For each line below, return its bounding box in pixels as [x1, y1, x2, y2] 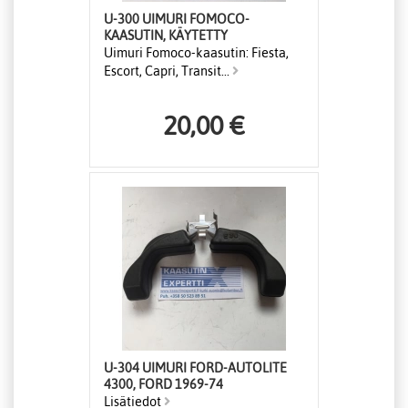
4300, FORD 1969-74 [104, 377, 223, 393]
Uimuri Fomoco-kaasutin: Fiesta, [104, 46, 289, 61]
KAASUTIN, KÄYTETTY [104, 28, 228, 44]
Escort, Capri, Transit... [104, 64, 232, 79]
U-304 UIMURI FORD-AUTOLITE [104, 361, 287, 376]
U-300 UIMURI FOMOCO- [104, 12, 250, 27]
